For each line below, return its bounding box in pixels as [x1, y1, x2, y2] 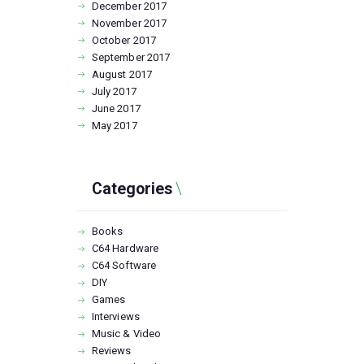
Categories [91, 180, 172, 199]
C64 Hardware [91, 242, 159, 255]
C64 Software [91, 259, 157, 272]
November [91, 16, 144, 29]
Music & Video [91, 327, 162, 340]
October [91, 33, 133, 46]
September [91, 50, 147, 63]
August [91, 67, 129, 80]
